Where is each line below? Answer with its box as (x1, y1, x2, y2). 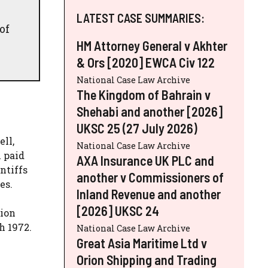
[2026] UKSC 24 (77, 202, 159, 218)
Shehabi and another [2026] (77, 103, 223, 119)
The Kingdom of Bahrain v (77, 86, 211, 102)
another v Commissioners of (77, 169, 224, 185)
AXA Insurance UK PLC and (77, 152, 214, 168)
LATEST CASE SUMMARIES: (77, 10, 205, 25)
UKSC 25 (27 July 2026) (77, 120, 197, 136)
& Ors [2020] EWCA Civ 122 (77, 54, 215, 70)
